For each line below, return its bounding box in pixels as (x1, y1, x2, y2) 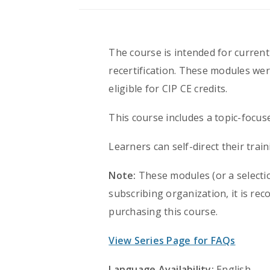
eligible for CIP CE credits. (108, 82, 228, 95)
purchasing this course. (108, 205, 218, 218)
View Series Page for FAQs (108, 234, 236, 247)
